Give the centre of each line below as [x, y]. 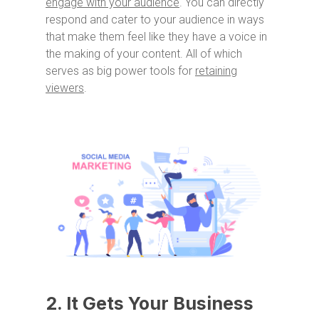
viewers [65, 88]
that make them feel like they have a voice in [156, 36]
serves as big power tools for [120, 70]
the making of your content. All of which [144, 53]
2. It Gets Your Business [150, 304]
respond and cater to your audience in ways [155, 19]
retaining [216, 70]
